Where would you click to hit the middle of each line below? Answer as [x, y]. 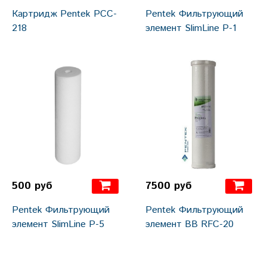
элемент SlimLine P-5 [58, 225]
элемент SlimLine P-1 [191, 29]
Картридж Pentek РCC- [64, 14]
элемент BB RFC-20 [190, 225]
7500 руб [169, 186]
